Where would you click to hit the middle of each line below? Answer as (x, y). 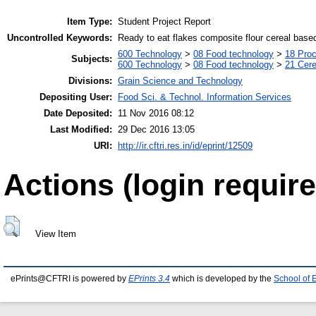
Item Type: (90, 22)
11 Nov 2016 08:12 (156, 114)
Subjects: (92, 59)
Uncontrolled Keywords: (60, 38)
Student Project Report (164, 22)
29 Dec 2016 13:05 (156, 130)
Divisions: (90, 81)
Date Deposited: (78, 114)
